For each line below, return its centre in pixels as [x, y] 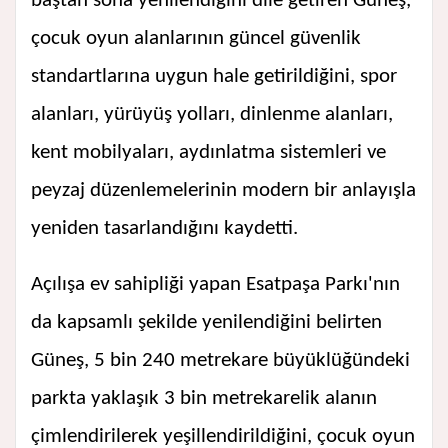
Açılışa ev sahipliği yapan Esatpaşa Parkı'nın [215, 285]
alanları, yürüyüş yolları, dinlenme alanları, [212, 115]
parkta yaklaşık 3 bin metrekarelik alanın [204, 399]
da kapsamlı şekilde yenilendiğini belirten [206, 323]
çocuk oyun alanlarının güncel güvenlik [196, 39]
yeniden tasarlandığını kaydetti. [164, 229]
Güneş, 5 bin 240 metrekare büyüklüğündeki [220, 361]
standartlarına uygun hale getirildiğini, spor [214, 77]
